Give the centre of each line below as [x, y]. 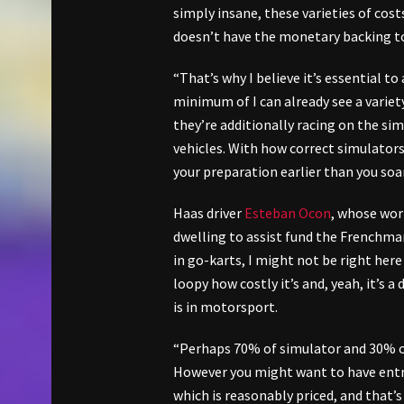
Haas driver [209, 212]
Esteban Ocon [288, 212]
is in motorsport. [225, 306]
